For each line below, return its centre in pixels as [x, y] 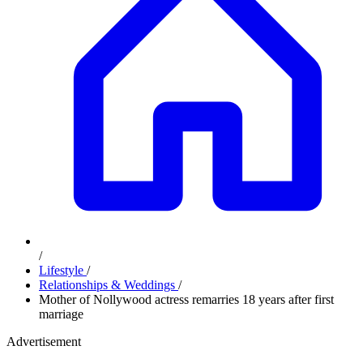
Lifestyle [63, 270]
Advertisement [44, 342]
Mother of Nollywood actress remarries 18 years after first [186, 299]
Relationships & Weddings [109, 285]
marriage [61, 314]
